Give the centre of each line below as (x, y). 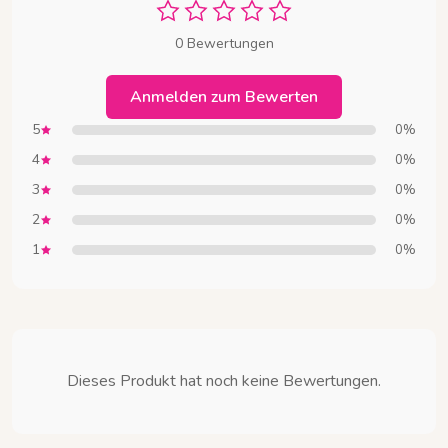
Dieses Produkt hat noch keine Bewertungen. (224, 381)
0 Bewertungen (224, 44)
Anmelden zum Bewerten (224, 97)
